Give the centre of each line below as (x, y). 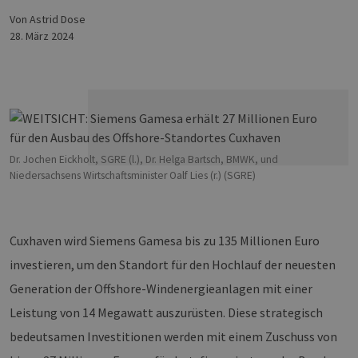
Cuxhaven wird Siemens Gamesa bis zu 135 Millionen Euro (165, 241)
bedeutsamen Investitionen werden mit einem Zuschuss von (173, 337)
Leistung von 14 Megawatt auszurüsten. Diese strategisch (166, 313)
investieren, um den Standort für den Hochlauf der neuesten (173, 265)
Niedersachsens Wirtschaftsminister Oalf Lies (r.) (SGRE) (133, 176)
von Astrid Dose (50, 20)
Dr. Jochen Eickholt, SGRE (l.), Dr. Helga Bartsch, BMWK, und (144, 160)
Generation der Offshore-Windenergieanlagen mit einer (161, 289)
